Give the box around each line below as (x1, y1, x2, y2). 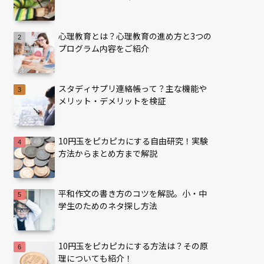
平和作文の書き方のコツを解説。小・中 (58, 187, 207, 200)
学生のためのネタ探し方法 (58, 200, 157, 212)
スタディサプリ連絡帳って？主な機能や (58, 82, 207, 95)
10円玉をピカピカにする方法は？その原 (58, 240, 208, 252)
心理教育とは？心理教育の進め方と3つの (58, 30, 212, 42)
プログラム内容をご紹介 (58, 42, 149, 55)
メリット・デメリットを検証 (58, 95, 166, 107)
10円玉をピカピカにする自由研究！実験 (58, 135, 208, 147)
